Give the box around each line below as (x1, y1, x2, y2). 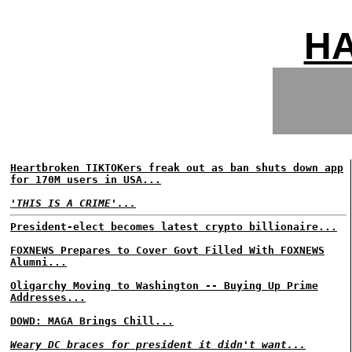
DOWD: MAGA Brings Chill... (10, 315, 174, 327)
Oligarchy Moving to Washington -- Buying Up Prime (10, 280, 318, 291)
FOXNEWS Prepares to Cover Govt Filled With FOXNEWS (10, 244, 324, 256)
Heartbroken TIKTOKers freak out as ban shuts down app (10, 162, 343, 174)
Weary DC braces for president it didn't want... (10, 339, 306, 350)
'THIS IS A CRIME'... (10, 197, 136, 209)
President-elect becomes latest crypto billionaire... (10, 221, 337, 233)
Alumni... (10, 256, 67, 268)
